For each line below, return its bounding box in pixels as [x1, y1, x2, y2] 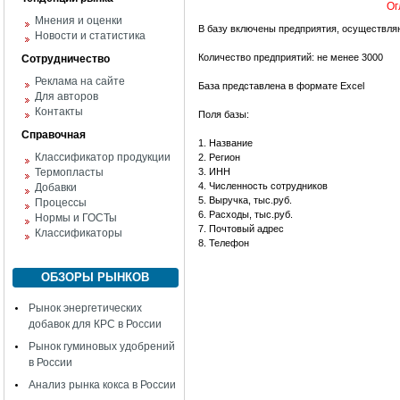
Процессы [35, 196, 87, 209]
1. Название [198, 137, 253, 148]
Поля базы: [198, 109, 252, 120]
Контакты [35, 105, 83, 118]
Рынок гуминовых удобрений [29, 340, 175, 353]
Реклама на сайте [35, 75, 125, 87]
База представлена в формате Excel [198, 80, 364, 91]
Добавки [35, 181, 77, 194]
